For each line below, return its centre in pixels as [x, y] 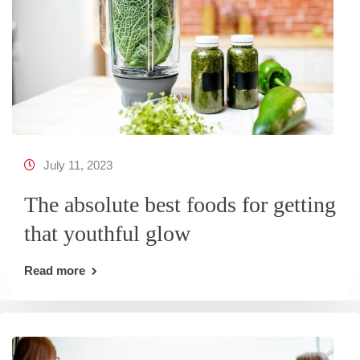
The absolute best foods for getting [180, 205]
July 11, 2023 [78, 165]
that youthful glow [107, 233]
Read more [55, 270]
